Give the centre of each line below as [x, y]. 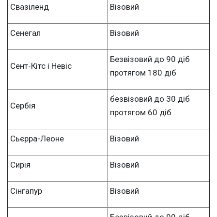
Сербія [23, 105]
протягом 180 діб [143, 72]
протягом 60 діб [141, 112]
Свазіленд [30, 7]
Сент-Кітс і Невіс [41, 66]
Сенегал [25, 33]
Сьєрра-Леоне [37, 138]
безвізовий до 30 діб [150, 99]
